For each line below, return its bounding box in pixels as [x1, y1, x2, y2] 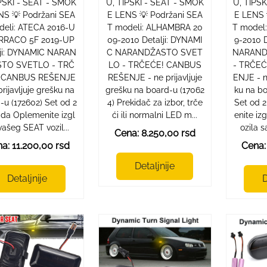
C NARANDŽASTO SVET [107, 47, 203, 57]
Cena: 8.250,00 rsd [114, 127, 195, 139]
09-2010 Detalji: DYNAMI [107, 35, 203, 45]
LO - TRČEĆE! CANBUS [108, 60, 201, 70]
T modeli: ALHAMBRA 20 [107, 22, 203, 32]
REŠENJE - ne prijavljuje [107, 72, 202, 82]
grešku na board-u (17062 [105, 85, 204, 95]
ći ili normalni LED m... [112, 110, 198, 120]
